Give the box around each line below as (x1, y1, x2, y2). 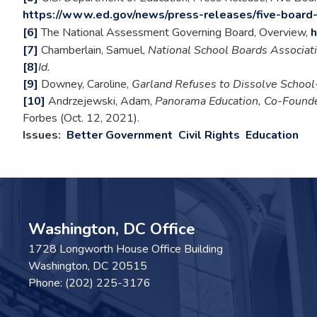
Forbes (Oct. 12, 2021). (23, 110, 139, 126)
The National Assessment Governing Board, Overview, (38, 24, 311, 40)
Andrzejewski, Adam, (45, 93, 155, 109)
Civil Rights (178, 127, 240, 143)
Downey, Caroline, (38, 76, 132, 92)
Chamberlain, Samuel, (38, 42, 148, 58)
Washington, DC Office (28, 217, 195, 240)
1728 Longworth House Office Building (28, 241, 223, 257)
